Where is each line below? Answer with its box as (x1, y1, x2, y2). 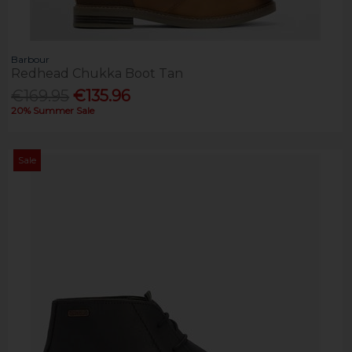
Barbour (11, 53, 50, 66)
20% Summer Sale (11, 104, 95, 116)
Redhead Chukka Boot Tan (11, 66, 184, 82)
